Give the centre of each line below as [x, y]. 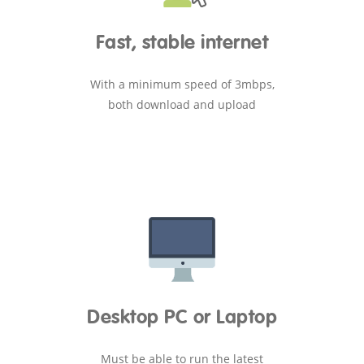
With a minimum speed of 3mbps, [182, 84]
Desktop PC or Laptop [182, 318]
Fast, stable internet [182, 43]
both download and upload [182, 104]
